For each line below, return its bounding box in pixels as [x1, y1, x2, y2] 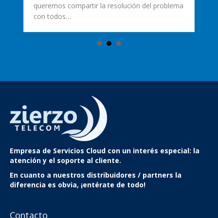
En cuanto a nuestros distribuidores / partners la [10, 170, 182, 180]
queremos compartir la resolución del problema [34, 1, 183, 11]
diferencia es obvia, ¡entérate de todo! [10, 180, 145, 190]
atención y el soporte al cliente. [10, 156, 121, 165]
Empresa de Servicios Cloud [10, 146, 106, 156]
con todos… [34, 12, 71, 21]
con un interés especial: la [106, 146, 200, 156]
